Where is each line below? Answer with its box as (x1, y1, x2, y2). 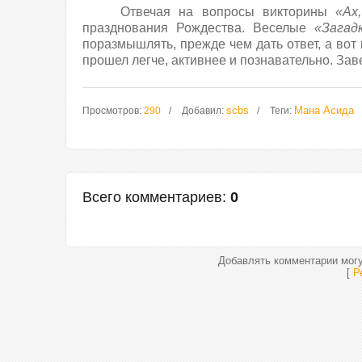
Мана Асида (294, 104, 354, 116)
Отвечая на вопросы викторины (120, 5, 335, 19)
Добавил (182, 105, 221, 116)
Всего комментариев (82, 189, 222, 205)
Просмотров (82, 105, 139, 116)
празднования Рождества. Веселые (82, 21, 314, 35)
